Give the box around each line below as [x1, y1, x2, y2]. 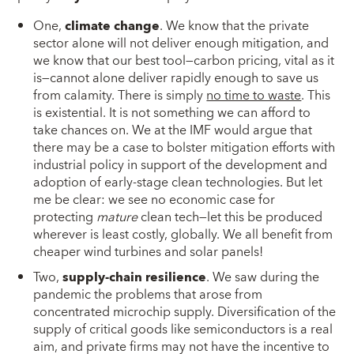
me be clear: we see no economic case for [33, 188, 276, 211]
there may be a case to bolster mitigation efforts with [33, 136, 336, 159]
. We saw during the [206, 265, 320, 288]
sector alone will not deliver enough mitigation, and [33, 32, 330, 55]
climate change [65, 14, 160, 37]
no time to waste [206, 84, 302, 107]
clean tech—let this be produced [137, 205, 323, 228]
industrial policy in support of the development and [33, 153, 328, 176]
